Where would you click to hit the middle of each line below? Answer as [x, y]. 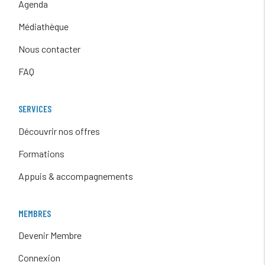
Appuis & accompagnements [75, 176]
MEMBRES [34, 214]
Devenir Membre [50, 235]
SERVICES [35, 109]
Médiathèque [43, 27]
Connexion [39, 258]
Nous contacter [49, 49]
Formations [41, 153]
